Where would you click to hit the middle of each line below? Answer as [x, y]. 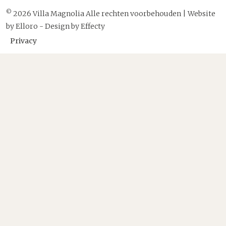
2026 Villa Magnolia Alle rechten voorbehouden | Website [114, 14]
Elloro [27, 26]
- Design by [59, 26]
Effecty [93, 26]
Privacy [23, 41]
